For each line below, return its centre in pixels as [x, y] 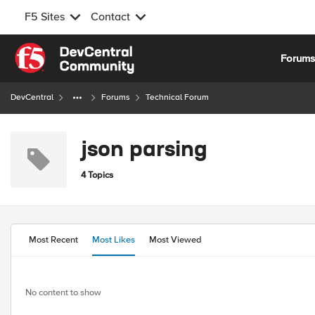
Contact [110, 17]
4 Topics [97, 175]
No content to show [63, 292]
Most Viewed [175, 240]
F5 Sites [45, 17]
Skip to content [60, 51]
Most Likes [114, 240]
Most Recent [53, 240]
